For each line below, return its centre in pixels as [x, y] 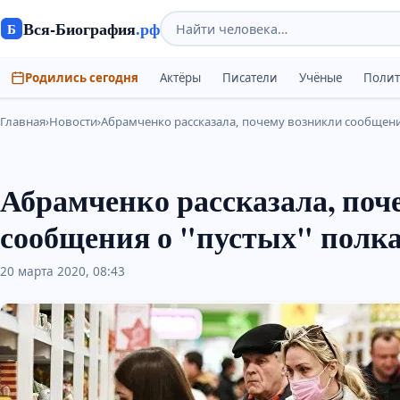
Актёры [180, 77]
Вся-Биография [79, 28]
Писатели [250, 77]
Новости [73, 121]
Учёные [321, 77]
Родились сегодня [82, 77]
